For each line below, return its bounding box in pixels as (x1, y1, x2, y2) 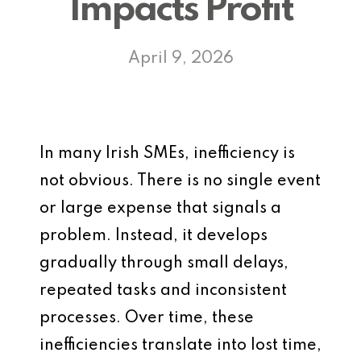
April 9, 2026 (127, 51, 234, 67)
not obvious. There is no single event (39, 173, 321, 189)
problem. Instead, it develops (39, 228, 268, 244)
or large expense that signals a (39, 201, 281, 217)
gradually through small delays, (39, 255, 288, 272)
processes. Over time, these (39, 310, 254, 326)
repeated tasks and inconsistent (39, 283, 287, 299)
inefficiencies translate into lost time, (39, 338, 322, 354)
